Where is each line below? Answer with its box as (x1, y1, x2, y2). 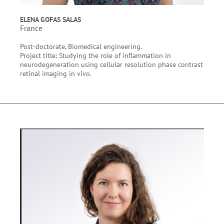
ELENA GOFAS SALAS (20, 14, 81, 24)
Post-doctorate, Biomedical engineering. (20, 41, 143, 51)
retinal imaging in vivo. (20, 68, 93, 78)
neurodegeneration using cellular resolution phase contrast (20, 59, 203, 69)
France (20, 23, 42, 33)
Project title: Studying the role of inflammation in (20, 50, 171, 60)
